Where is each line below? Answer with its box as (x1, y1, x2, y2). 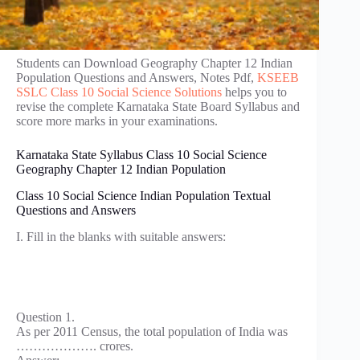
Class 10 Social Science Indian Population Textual (16, 188, 271, 202)
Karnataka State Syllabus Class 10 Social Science (16, 148, 267, 162)
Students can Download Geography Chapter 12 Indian (16, 56, 292, 70)
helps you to (222, 85, 287, 99)
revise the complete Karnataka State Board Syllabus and (16, 100, 300, 113)
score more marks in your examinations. (16, 114, 218, 128)
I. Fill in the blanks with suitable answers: (16, 229, 226, 243)
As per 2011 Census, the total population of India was (16, 324, 288, 338)
